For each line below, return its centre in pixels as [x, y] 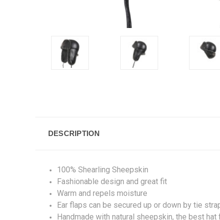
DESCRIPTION [74, 133]
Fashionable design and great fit [112, 181]
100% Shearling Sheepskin [103, 169]
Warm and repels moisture [102, 193]
